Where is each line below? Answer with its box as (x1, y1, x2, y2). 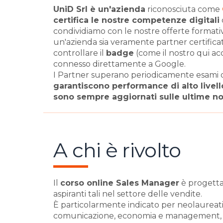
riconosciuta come (145, 4, 222, 14)
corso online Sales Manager (60, 178, 179, 188)
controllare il (53, 48, 106, 58)
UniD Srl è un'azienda (53, 4, 145, 14)
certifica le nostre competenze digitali (53, 15, 220, 25)
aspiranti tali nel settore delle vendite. (53, 189, 202, 199)
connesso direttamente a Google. (53, 59, 186, 69)
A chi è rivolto (53, 138, 181, 162)
